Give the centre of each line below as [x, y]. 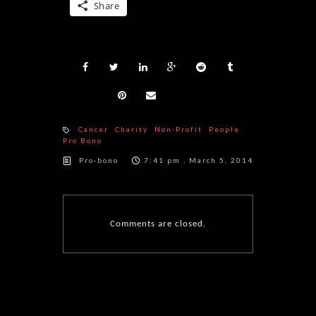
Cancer [93, 129]
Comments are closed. [158, 224]
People [224, 129]
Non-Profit [178, 129]
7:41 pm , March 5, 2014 [199, 160]
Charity [132, 129]
